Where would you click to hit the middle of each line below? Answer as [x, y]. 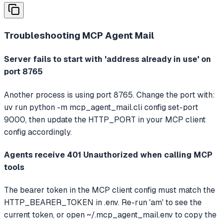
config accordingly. [38, 132]
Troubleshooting [43, 36]
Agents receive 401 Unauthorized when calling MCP [108, 155]
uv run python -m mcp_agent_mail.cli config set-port [101, 107]
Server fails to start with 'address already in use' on [108, 59]
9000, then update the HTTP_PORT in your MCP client [105, 119]
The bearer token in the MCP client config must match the [110, 190]
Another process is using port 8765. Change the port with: [110, 95]
